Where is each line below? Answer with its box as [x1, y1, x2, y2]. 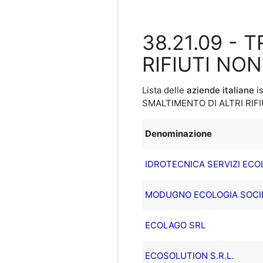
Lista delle [141, 84, 187, 96]
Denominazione [144, 127, 212, 139]
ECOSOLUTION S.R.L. [144, 249, 234, 261]
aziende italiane [186, 84, 254, 96]
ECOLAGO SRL [144, 219, 205, 231]
